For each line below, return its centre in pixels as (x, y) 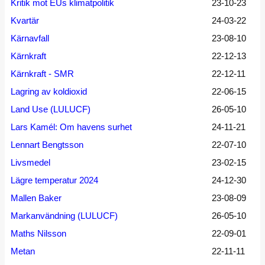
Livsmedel (30, 162)
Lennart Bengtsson (47, 145)
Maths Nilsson (38, 233)
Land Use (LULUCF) (51, 109)
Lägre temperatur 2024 (54, 180)
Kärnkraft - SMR (42, 74)
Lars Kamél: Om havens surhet (71, 127)
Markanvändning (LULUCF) (64, 216)
